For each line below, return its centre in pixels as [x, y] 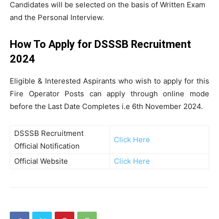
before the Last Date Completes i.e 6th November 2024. [106, 106]
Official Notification [47, 146]
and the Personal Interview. [57, 17]
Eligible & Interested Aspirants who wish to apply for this [109, 81]
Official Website [41, 161]
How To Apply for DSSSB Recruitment [100, 44]
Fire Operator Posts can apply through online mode [109, 94]
